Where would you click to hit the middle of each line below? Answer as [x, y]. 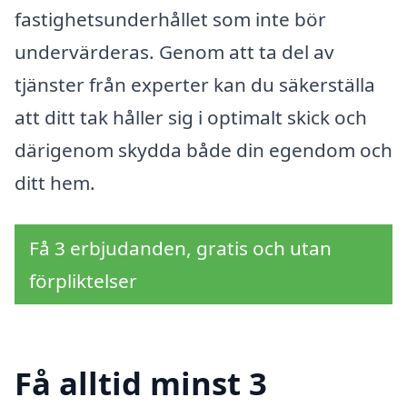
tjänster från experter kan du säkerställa [195, 84]
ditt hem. [55, 182]
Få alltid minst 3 [141, 383]
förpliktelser [83, 280]
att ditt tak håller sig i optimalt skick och [191, 117]
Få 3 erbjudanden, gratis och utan [180, 248]
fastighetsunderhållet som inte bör [170, 19]
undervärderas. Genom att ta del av [174, 51]
